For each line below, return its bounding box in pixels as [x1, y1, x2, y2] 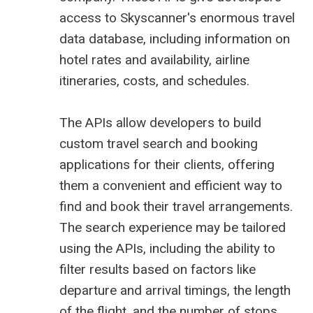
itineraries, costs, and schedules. [59, 73, 249, 89]
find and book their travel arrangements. [59, 198, 293, 215]
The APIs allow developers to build [59, 115, 261, 131]
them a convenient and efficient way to [59, 177, 282, 194]
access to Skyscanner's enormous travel [59, 10, 295, 27]
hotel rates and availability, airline [59, 52, 249, 68]
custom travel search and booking [59, 136, 258, 152]
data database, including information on [59, 31, 290, 48]
